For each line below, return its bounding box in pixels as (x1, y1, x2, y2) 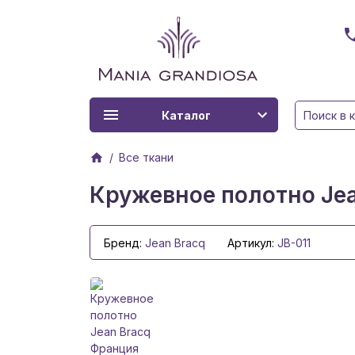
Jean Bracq (145, 235, 205, 250)
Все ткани (118, 151, 174, 164)
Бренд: (104, 235, 145, 250)
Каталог (162, 108, 211, 122)
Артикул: (227, 235, 277, 250)
